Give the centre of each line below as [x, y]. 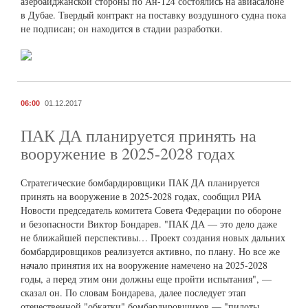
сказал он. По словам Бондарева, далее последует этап [133, 292]
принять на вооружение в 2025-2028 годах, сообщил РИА [141, 196]
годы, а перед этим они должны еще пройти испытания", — [146, 278]
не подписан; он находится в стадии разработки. [122, 28]
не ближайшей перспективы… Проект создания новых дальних [153, 237]
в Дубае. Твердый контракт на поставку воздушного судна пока [153, 14]
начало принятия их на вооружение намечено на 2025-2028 [144, 265]
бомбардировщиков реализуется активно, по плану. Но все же [150, 251]
